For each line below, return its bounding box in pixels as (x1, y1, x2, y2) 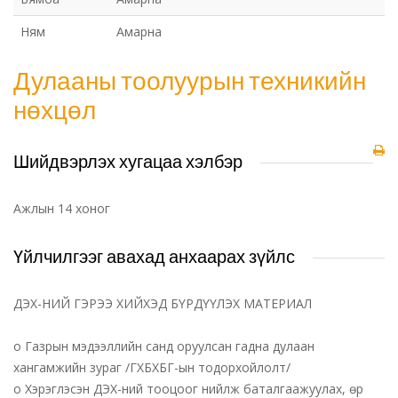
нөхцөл (13, 94, 96, 124)
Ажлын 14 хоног (13, 200, 110, 217)
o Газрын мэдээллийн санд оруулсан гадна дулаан (13, 338, 314, 354)
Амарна (116, 23, 162, 40)
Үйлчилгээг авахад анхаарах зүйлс (13, 246, 295, 267)
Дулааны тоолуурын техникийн (13, 65, 366, 95)
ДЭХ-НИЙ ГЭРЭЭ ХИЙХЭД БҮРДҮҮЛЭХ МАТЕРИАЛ (13, 295, 312, 312)
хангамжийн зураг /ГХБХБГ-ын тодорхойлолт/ (13, 359, 291, 376)
